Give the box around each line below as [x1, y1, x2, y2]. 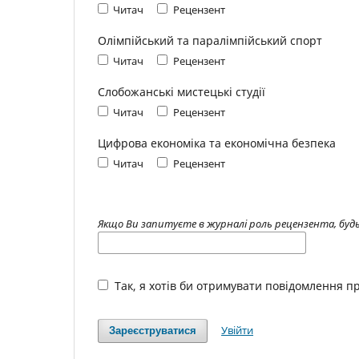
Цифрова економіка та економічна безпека [98, 135, 336, 151]
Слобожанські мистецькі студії [98, 83, 265, 99]
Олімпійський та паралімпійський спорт [98, 32, 322, 48]
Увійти [221, 322, 254, 337]
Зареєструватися [109, 324, 197, 337]
